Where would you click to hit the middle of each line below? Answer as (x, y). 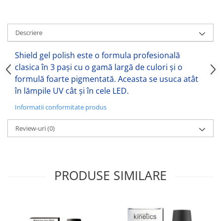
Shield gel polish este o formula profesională (97, 55)
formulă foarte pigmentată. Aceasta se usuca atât (107, 79)
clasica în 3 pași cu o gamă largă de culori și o (99, 67)
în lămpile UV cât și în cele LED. (72, 91)
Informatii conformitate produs (61, 107)
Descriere (29, 32)
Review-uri (31, 128)
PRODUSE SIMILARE (110, 175)
